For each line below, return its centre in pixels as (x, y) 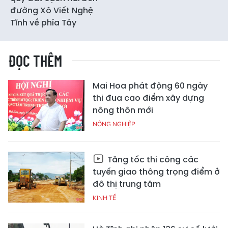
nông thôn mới (123, 110)
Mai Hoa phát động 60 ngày (150, 86)
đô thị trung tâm (127, 184)
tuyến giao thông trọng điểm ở (156, 172)
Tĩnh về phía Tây (43, 23)
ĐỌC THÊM (35, 61)
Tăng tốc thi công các (152, 160)
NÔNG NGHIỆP (114, 124)
